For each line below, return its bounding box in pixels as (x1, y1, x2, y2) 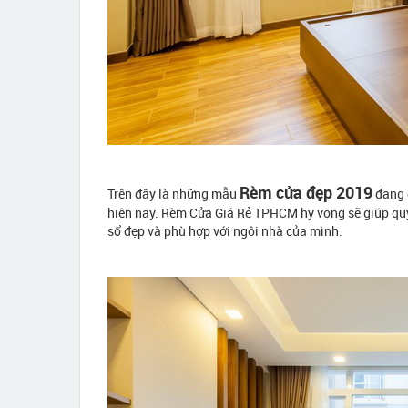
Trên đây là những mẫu (107, 185, 240, 202)
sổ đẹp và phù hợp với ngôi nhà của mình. (107, 222, 342, 240)
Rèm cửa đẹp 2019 (240, 181, 372, 203)
